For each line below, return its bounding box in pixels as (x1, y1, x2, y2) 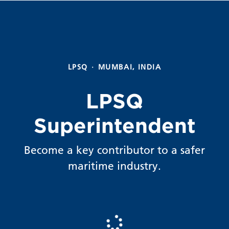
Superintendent (33, 113, 196, 138)
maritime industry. (68, 159, 161, 172)
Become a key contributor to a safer (24, 143, 205, 156)
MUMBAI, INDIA (98, 62, 162, 72)
